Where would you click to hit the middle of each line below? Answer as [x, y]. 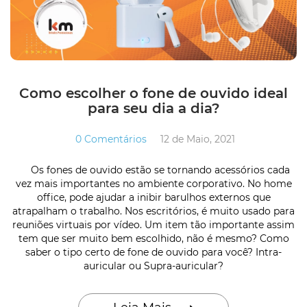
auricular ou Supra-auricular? [153, 266]
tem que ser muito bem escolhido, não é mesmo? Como [153, 238]
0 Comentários [111, 139]
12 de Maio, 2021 [198, 139]
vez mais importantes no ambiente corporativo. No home [153, 183]
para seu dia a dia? [153, 108]
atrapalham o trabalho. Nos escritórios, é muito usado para [153, 211]
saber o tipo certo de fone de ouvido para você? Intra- [153, 252]
